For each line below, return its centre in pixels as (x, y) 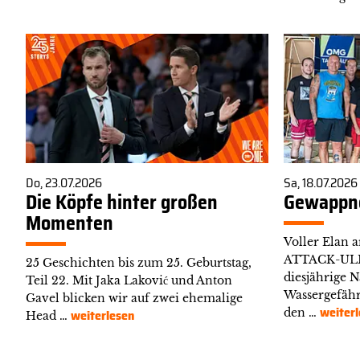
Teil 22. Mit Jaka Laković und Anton (129, 280)
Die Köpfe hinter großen (122, 202)
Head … (48, 315)
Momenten (70, 223)
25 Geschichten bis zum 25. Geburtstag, (139, 262)
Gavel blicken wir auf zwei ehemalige (134, 298)
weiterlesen (102, 315)
